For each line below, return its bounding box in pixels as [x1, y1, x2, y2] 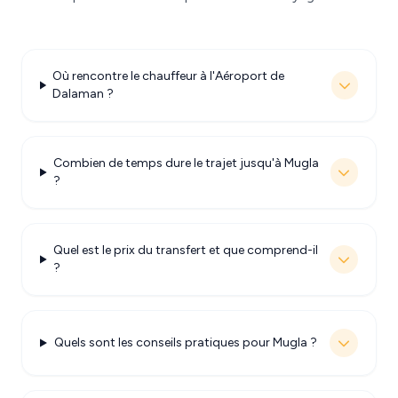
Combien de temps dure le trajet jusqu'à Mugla [52, 155, 319, 171]
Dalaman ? [52, 86, 114, 101]
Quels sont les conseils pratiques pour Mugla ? [54, 335, 318, 350]
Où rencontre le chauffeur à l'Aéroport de [52, 68, 284, 84]
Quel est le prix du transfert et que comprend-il [52, 243, 318, 258]
